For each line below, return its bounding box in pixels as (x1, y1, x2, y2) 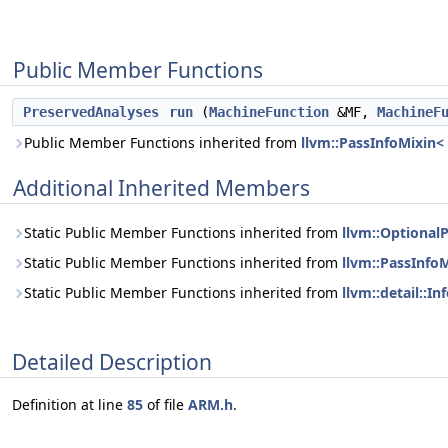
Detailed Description (12, 347, 212, 376)
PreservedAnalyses (23, 104, 159, 120)
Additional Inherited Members (13, 174, 310, 202)
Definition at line (12, 395, 127, 415)
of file (143, 395, 188, 415)
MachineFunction (209, 104, 329, 120)
